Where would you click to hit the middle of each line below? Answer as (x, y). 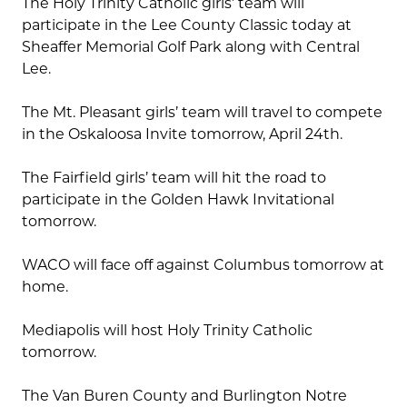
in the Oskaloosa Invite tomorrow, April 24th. (184, 134)
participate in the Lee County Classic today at (187, 25)
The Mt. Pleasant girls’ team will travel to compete (202, 113)
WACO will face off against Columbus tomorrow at (203, 265)
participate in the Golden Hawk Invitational (178, 200)
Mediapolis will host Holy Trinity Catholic (167, 331)
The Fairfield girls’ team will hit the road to (174, 178)
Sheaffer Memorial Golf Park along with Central (191, 47)
